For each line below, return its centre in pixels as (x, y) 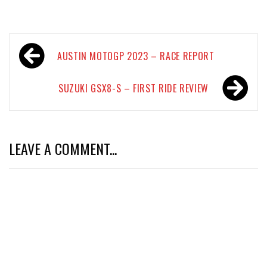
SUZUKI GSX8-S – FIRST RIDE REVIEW (133, 89)
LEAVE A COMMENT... (63, 149)
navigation (49, 69)
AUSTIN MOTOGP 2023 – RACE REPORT (136, 56)
